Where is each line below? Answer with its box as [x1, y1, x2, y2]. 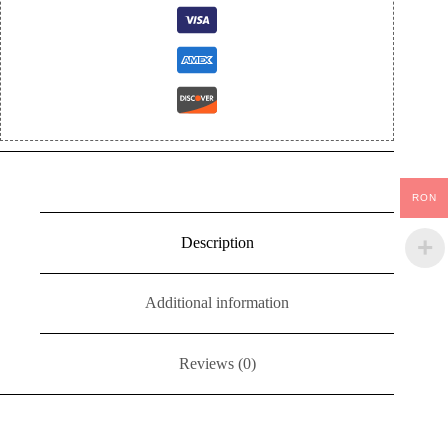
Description [180, 233, 254, 251]
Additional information [145, 294, 290, 312]
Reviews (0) [178, 354, 256, 372]
